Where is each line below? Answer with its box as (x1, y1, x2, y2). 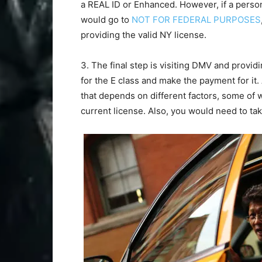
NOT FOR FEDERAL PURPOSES (132, 14, 261, 25)
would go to (81, 14, 132, 25)
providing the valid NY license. (81, 29, 209, 40)
